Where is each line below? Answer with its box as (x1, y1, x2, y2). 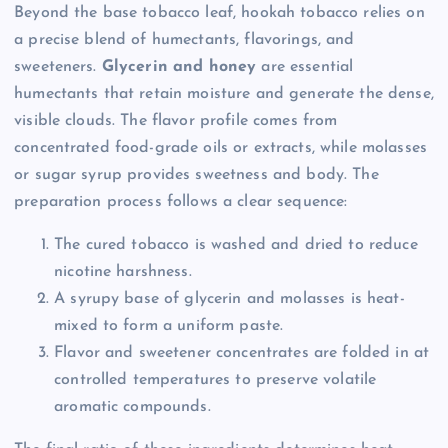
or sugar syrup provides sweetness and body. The (14, 167, 379, 184)
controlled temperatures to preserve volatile (54, 372, 377, 389)
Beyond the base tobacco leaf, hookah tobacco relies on (14, 5, 425, 22)
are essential (256, 59, 354, 76)
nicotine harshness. (54, 264, 192, 281)
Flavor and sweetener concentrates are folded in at (54, 345, 430, 362)
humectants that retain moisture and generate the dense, (14, 86, 434, 103)
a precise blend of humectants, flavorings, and (14, 32, 355, 49)
